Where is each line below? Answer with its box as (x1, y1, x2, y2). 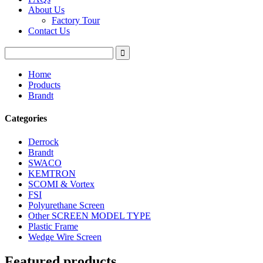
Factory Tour (52, 15, 100, 25)
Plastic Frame (28, 221, 78, 231)
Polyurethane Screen (28, 200, 104, 210)
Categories (5, 113, 47, 124)
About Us (28, 5, 65, 15)
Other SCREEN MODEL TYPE (28, 210, 151, 221)
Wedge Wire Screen (28, 231, 102, 242)
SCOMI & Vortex (28, 178, 95, 189)
